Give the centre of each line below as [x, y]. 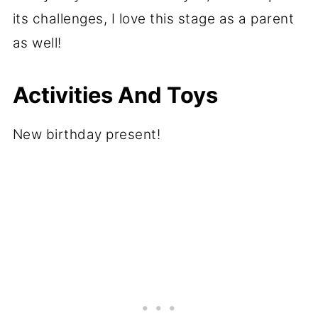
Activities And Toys [115, 95]
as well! [37, 43]
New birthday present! [87, 135]
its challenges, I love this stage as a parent [153, 19]
